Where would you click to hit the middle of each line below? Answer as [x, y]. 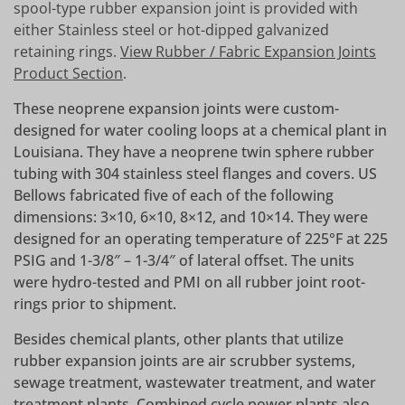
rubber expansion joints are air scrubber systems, [184, 361]
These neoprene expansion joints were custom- [176, 109]
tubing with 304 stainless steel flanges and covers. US [195, 174]
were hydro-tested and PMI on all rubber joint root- [189, 283]
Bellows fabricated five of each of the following [174, 196]
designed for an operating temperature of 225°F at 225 [201, 239]
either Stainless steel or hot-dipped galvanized [171, 30]
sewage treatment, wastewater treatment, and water [195, 383]
